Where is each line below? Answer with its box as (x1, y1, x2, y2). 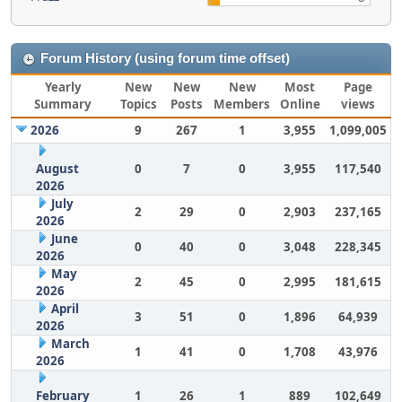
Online (279, 96, 320, 112)
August (35, 161, 79, 177)
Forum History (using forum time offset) (40, 51, 290, 66)
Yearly (44, 79, 82, 95)
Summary (34, 96, 92, 112)
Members (214, 96, 270, 112)
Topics (119, 96, 157, 112)
